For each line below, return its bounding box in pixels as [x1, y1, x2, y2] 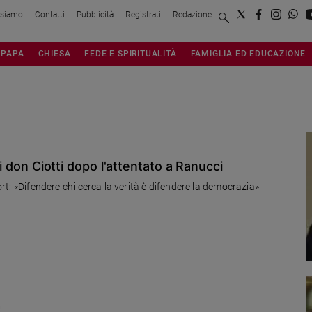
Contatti [35, 9, 65, 19]
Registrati [125, 9, 161, 19]
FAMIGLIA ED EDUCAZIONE [190, 47, 306, 58]
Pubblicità [77, 9, 114, 19]
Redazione [173, 9, 212, 19]
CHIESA [38, 47, 71, 58]
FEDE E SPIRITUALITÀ [84, 47, 177, 58]
